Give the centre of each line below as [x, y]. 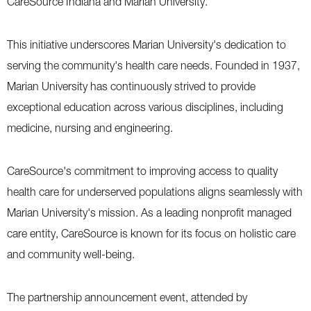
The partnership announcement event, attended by [127, 297]
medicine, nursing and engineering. [90, 128]
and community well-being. [71, 254]
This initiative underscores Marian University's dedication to [146, 44]
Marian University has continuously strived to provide [131, 86]
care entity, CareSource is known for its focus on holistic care [151, 233]
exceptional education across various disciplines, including [145, 107]
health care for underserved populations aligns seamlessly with [155, 192]
